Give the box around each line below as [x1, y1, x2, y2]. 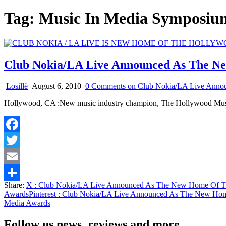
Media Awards [4, 198, 50, 207]
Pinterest [29, 189, 56, 198]
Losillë [6, 81, 28, 90]
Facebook [4, 135, 35, 144]
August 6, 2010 [30, 81, 81, 90]
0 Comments [85, 81, 126, 90]
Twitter [4, 151, 27, 160]
